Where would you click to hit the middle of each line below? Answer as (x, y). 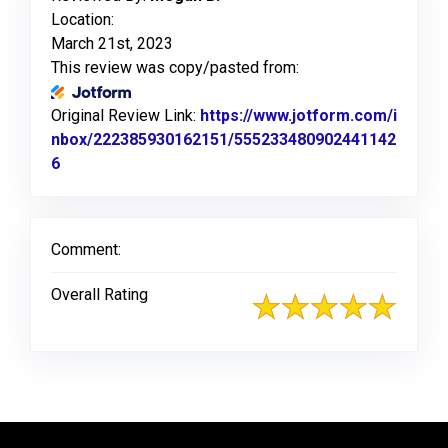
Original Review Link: (125, 115)
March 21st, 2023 (112, 43)
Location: (82, 19)
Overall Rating (99, 294)
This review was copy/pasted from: (175, 67)
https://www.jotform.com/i (298, 115)
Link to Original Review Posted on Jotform (221, 163)
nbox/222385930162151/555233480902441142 (223, 139)
